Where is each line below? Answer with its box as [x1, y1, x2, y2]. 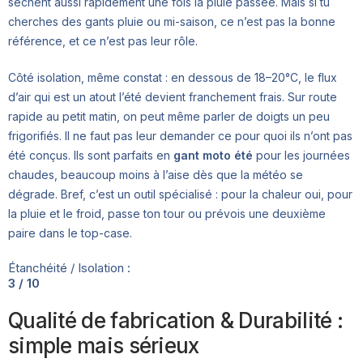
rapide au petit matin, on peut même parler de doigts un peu [8, 109, 330, 124]
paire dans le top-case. [8, 226, 132, 241]
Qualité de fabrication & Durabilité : [8, 308, 344, 334]
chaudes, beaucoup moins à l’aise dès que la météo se [8, 168, 303, 182]
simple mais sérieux [8, 333, 199, 359]
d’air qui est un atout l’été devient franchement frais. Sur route [8, 90, 337, 105]
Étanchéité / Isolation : [8, 260, 130, 276]
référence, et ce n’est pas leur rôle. [8, 34, 198, 49]
